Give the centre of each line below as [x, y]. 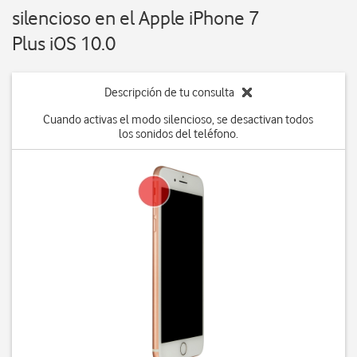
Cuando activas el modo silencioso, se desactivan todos [178, 120]
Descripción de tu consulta [170, 92]
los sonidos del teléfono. [178, 134]
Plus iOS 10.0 [64, 43]
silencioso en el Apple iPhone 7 [135, 18]
